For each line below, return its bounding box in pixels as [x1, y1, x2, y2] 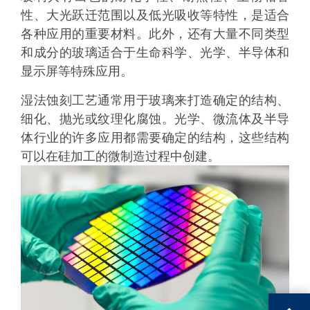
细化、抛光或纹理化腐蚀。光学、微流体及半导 [21, 109, 289, 127]
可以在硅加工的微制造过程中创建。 [21, 147, 220, 164]
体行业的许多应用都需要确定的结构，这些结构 [21, 128, 289, 145]
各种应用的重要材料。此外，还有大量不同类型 [21, 25, 289, 42]
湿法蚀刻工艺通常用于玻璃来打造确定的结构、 [21, 91, 289, 108]
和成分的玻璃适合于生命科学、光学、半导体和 [21, 44, 289, 61]
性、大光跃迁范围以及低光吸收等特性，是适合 [21, 6, 289, 24]
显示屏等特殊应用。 [21, 62, 133, 80]
